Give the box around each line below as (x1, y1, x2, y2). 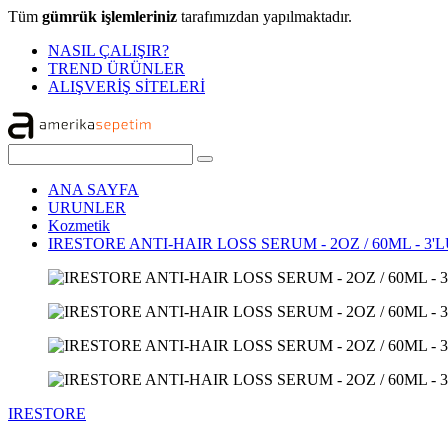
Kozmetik (48, 217, 110, 234)
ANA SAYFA (48, 181, 139, 198)
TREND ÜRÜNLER (48, 60, 185, 77)
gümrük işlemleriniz (42, 8, 177, 25)
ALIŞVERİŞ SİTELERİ (48, 78, 205, 95)
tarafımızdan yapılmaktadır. (177, 8, 352, 25)
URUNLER (48, 199, 126, 216)
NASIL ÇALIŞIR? (48, 42, 169, 59)
